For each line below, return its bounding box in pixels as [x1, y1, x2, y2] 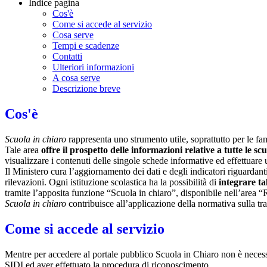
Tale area [5, 144, 41, 155]
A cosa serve [52, 73, 100, 83]
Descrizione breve [52, 83, 120, 94]
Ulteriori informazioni [52, 62, 134, 73]
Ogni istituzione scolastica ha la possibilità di [49, 176, 216, 187]
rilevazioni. [5, 176, 49, 187]
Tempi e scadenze [52, 41, 119, 51]
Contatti [52, 51, 82, 62]
